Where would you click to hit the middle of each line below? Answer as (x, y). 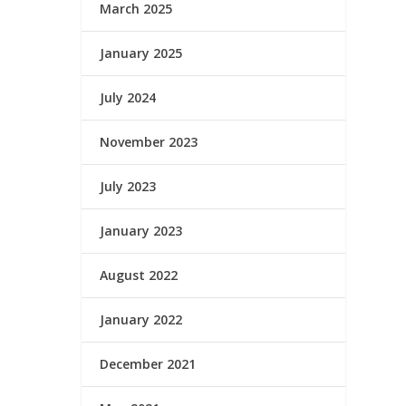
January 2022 (141, 319)
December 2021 (148, 363)
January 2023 (141, 230)
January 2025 (141, 53)
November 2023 (149, 141)
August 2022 (139, 275)
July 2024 (128, 97)
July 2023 (128, 186)
